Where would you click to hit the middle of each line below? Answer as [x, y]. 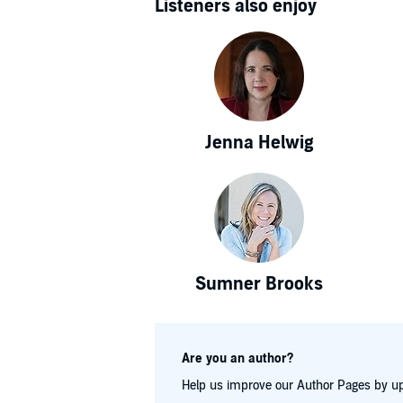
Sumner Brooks [259, 284]
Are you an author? [237, 358]
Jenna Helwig [259, 143]
